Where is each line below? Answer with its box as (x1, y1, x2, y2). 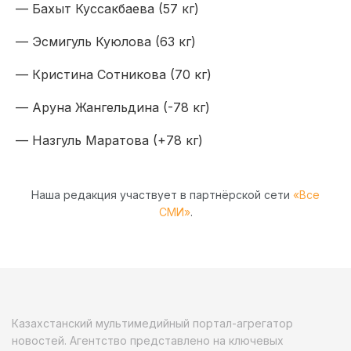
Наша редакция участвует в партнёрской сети (31, 187, 293, 201)
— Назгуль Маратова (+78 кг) (16, 132, 203, 148)
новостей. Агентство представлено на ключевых (12, 333, 284, 347)
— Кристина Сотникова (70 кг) (16, 66, 212, 82)
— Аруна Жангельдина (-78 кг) (16, 99, 210, 115)
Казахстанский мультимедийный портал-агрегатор (12, 316, 293, 330)
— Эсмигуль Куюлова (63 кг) (16, 33, 196, 49)
